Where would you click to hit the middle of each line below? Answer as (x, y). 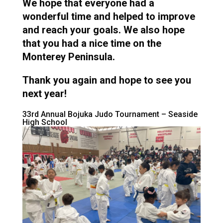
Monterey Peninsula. (68, 57)
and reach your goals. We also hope (103, 30)
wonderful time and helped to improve (109, 16)
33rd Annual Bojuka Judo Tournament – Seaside (110, 114)
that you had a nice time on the (92, 43)
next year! (44, 94)
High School (45, 122)
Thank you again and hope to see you (107, 80)
